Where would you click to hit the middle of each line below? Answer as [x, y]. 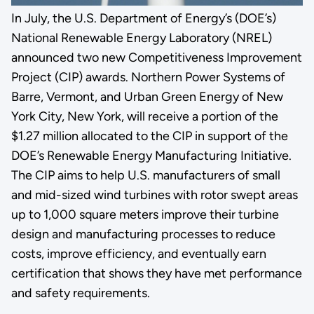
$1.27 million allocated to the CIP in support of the [149, 136]
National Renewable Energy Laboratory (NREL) [141, 37]
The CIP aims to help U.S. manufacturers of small [145, 175]
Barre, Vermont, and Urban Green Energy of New [147, 96]
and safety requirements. [80, 293]
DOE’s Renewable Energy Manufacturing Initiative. [151, 155]
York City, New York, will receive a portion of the [144, 116]
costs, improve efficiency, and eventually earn [138, 253]
